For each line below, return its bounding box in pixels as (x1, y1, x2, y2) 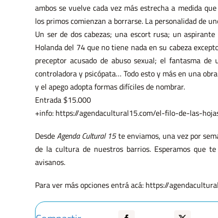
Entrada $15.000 (35, 94, 91, 106)
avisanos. (35, 156, 65, 168)
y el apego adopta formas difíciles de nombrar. (35, 81, 185, 93)
